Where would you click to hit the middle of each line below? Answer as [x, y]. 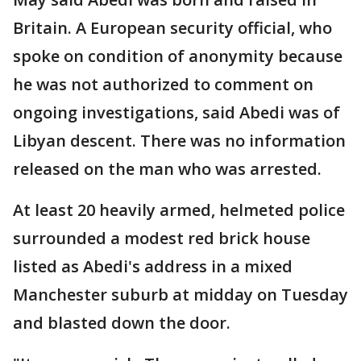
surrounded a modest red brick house [162, 238]
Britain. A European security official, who [172, 28]
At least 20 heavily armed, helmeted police [179, 210]
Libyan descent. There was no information [179, 141]
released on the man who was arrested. [167, 169]
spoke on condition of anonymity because [178, 56]
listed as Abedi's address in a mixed [153, 266]
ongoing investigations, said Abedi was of [176, 112]
